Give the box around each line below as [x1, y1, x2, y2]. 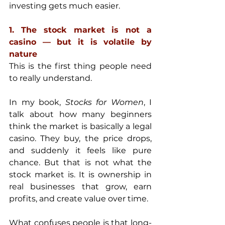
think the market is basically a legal [9, 122, 152, 132]
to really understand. [9, 73, 92, 83]
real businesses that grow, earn [9, 182, 152, 192]
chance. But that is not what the [9, 158, 152, 168]
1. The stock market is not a [9, 25, 152, 35]
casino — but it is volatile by [9, 37, 152, 47]
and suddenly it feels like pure [9, 146, 152, 156]
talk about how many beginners [9, 109, 152, 120]
